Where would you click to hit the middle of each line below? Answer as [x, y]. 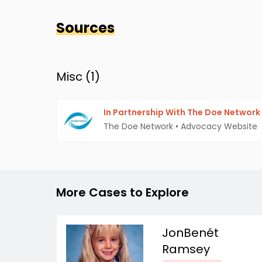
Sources [85, 28]
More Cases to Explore [123, 192]
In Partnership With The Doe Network [182, 112]
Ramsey [186, 249]
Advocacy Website [219, 126]
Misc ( [73, 77]
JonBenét [190, 233]
